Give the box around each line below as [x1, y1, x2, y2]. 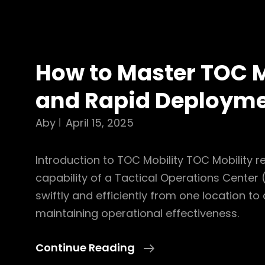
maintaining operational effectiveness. [35, 206, 239, 221]
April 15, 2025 [66, 115, 134, 130]
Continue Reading [35, 240, 135, 255]
